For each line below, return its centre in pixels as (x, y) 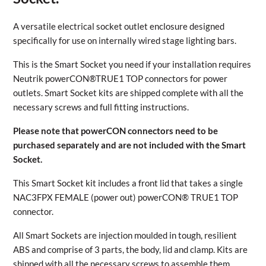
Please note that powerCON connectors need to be (116, 131)
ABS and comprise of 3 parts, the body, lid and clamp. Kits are (131, 249)
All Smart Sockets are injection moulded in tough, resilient (125, 235)
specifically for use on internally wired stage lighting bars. (125, 40)
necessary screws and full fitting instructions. (101, 107)
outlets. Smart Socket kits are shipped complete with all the (129, 93)
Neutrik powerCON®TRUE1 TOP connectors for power (121, 78)
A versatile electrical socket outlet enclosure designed (119, 26)
